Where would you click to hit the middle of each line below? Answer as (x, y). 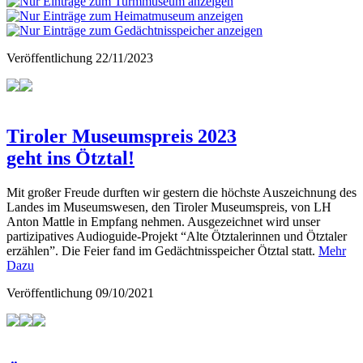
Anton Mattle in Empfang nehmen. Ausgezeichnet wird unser (163, 221)
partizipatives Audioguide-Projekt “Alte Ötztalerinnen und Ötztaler (177, 236)
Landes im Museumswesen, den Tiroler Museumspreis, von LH (169, 207)
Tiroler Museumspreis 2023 (122, 136)
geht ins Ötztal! (70, 158)
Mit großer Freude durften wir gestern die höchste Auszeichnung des (181, 192)
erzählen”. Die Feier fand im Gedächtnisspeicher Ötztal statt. (162, 250)
